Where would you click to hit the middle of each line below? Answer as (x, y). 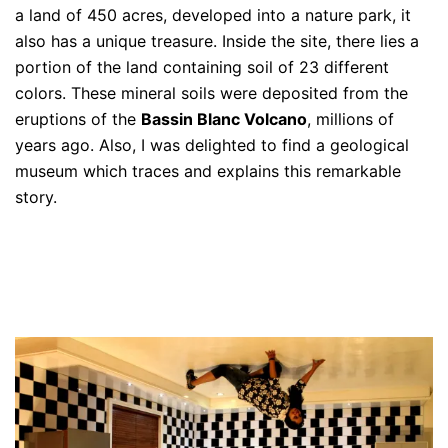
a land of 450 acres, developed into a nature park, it (213, 14)
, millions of (350, 118)
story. (36, 196)
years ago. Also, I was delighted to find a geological (212, 144)
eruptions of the (78, 118)
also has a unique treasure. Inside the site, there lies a (217, 40)
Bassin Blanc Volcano (224, 118)
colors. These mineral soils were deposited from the (211, 92)
